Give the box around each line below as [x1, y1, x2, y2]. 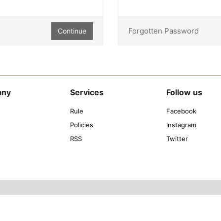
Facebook [166, 107, 196, 115]
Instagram [166, 121, 196, 129]
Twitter [166, 135, 188, 143]
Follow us [166, 87, 202, 97]
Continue [58, 27, 86, 35]
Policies [70, 121, 93, 129]
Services [70, 87, 104, 97]
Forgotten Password [128, 26, 199, 36]
